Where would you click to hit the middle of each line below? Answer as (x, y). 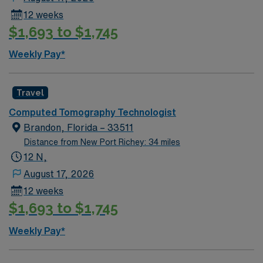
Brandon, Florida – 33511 (79, 127)
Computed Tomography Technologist (92, 112)
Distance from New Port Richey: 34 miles (102, 142)
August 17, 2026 (59, 174)
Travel (30, 93)
